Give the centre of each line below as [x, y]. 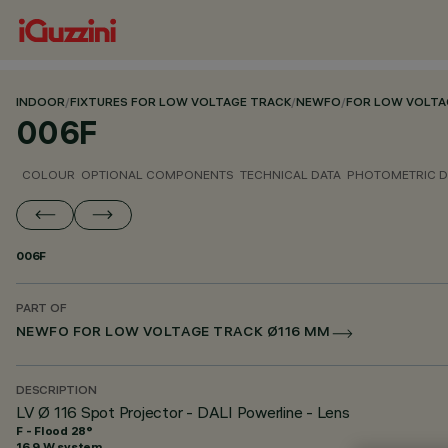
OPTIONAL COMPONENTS [157, 174]
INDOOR [40, 103]
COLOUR [48, 174]
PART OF [41, 309]
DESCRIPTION [56, 391]
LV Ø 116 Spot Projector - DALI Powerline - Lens [183, 412]
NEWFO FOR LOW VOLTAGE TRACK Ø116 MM [173, 333]
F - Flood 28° [54, 430]
